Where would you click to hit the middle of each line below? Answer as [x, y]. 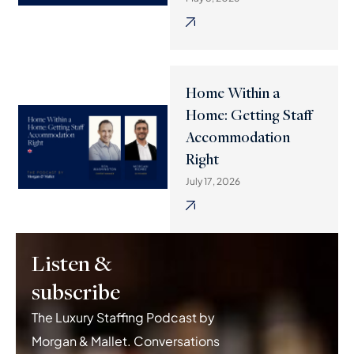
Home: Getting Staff [249, 114]
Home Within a [233, 92]
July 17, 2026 [213, 181]
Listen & [72, 263]
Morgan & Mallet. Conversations [126, 341]
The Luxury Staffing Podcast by [123, 317]
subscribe [76, 291]
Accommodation [238, 136]
